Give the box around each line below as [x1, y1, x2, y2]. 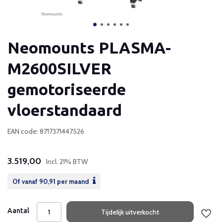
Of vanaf [12, 177, 39, 185]
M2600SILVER [7, 59, 111, 77]
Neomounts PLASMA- [7, 39, 171, 56]
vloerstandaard [7, 101, 122, 119]
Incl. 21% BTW [46, 157, 88, 166]
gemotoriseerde [7, 80, 126, 98]
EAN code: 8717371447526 [7, 127, 84, 136]
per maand [55, 177, 90, 185]
